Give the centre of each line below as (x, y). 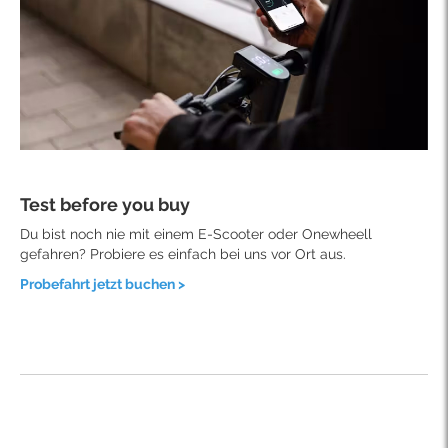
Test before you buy (105, 205)
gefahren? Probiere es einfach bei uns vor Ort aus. (185, 254)
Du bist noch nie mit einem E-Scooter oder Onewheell (196, 234)
